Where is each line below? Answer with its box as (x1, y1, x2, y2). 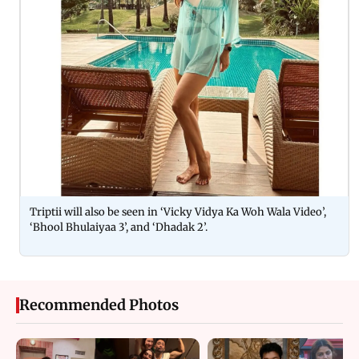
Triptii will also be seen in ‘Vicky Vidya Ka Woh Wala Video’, (30, 205, 326, 220)
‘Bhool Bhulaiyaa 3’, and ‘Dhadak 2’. (30, 220, 210, 235)
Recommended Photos (19, 296, 179, 315)
